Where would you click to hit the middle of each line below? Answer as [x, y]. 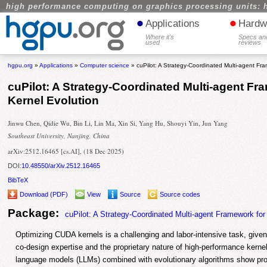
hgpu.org [21, 65]
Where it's [160, 37]
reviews [250, 42]
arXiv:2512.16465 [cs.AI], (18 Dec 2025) [66, 151]
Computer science [105, 65]
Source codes [180, 194]
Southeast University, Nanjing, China [59, 135]
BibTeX [18, 180]
